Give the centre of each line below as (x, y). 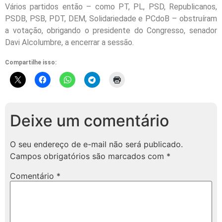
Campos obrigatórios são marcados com (88, 156)
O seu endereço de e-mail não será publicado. (96, 144)
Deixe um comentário (89, 120)
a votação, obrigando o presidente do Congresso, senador (111, 31)
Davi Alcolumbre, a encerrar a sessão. (69, 43)
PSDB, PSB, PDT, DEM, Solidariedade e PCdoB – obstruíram (111, 19)
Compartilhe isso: (31, 62)
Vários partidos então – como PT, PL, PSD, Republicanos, (111, 7)
